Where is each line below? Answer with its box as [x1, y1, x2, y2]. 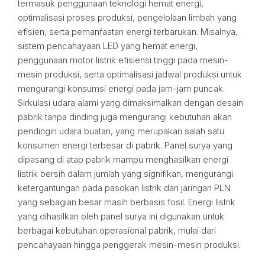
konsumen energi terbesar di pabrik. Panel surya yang [18, 140, 232, 151]
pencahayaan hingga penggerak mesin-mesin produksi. [18, 239, 241, 250]
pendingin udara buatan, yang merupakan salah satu [18, 125, 224, 137]
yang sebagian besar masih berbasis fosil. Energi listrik [18, 196, 235, 208]
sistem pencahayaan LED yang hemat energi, [18, 40, 198, 51]
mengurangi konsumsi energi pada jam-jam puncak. [18, 83, 225, 94]
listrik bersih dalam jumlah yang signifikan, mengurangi [18, 168, 233, 179]
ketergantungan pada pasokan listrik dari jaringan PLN [18, 182, 231, 193]
